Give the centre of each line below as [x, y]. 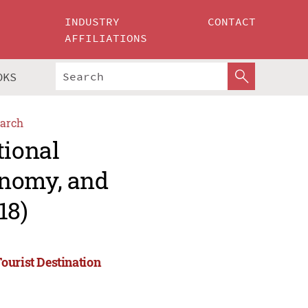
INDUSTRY [92, 21]
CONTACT [232, 21]
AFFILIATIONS [106, 38]
